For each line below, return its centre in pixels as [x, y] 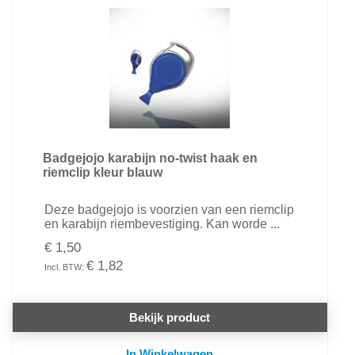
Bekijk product [170, 317]
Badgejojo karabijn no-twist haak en [150, 158]
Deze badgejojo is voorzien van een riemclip [169, 210]
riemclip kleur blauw [102, 172]
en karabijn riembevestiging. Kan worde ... [162, 224]
